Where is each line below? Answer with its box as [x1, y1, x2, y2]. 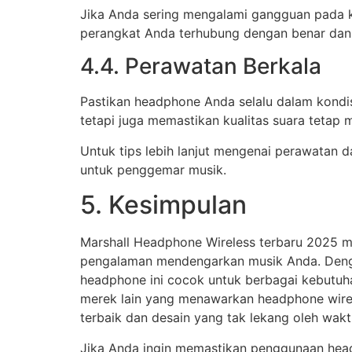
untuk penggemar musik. [80, 161, 226, 178]
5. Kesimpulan [80, 189, 247, 221]
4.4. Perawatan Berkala [80, 53, 321, 80]
